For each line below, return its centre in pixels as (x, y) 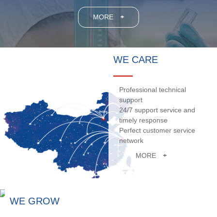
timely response (144, 120)
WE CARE (136, 60)
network (132, 141)
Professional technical (153, 90)
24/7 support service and (157, 110)
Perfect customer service (157, 131)
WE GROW (35, 201)
